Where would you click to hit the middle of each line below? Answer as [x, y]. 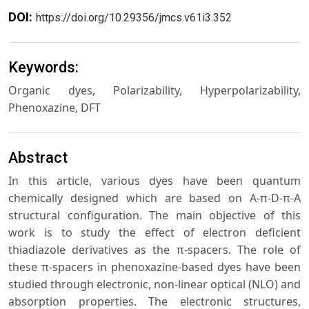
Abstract [38, 157]
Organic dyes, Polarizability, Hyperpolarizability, [154, 91]
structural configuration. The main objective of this [154, 215]
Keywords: [43, 68]
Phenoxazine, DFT [54, 108]
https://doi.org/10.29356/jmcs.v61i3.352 [134, 18]
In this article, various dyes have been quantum [154, 180]
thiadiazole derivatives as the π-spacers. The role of [154, 249]
